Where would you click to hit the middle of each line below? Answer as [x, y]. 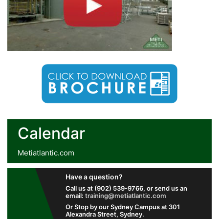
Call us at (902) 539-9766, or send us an [126, 188]
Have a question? [94, 176]
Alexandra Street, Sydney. [105, 214]
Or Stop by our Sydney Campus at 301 [122, 207]
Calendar [51, 133]
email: [75, 195]
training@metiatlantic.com [125, 195]
